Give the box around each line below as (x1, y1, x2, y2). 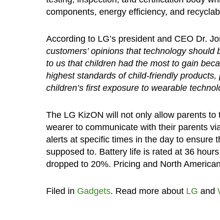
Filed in (46, 186, 77, 196)
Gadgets (77, 186, 110, 196)
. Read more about (110, 186, 186, 196)
